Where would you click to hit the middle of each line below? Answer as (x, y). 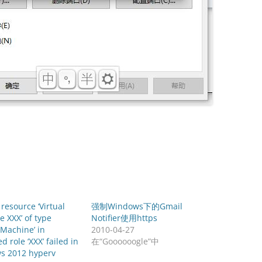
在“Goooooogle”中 (125, 241)
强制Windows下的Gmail (137, 206)
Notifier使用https (125, 218)
